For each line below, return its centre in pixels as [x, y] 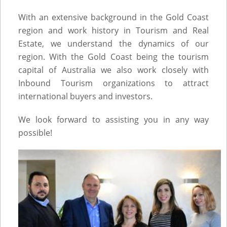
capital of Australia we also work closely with [113, 70]
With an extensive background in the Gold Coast [113, 17]
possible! [36, 133]
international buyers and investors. [85, 96]
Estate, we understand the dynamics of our [113, 44]
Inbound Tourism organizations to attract [113, 83]
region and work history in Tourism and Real [113, 30]
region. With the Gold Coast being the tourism [113, 57]
